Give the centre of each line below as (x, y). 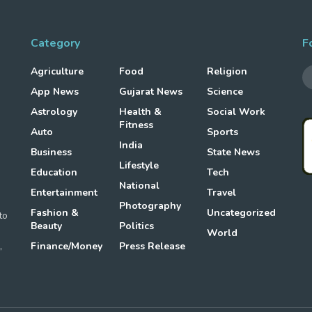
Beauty (46, 226)
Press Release (152, 246)
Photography (150, 205)
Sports (223, 132)
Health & (140, 111)
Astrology (54, 111)
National (139, 185)
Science (225, 91)
